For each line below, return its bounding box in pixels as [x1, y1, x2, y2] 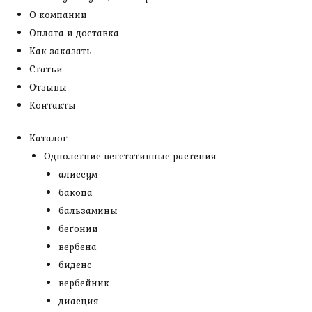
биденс [58, 258, 92, 272]
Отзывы [29, 80, 67, 94]
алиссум [58, 167, 97, 181]
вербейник [58, 276, 109, 290]
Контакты [29, 98, 76, 112]
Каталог [29, 131, 68, 145]
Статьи [29, 62, 63, 76]
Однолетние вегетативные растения [44, 149, 217, 163]
